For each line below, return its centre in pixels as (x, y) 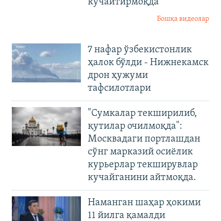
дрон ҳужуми (118, 75)
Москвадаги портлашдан (144, 139)
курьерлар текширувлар (143, 165)
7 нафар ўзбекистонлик (140, 50)
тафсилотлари (119, 88)
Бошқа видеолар (183, 19)
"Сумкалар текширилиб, (142, 113)
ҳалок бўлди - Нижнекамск (148, 62)
